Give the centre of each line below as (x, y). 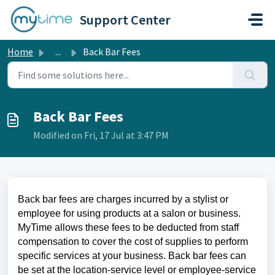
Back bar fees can (207, 256)
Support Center (126, 20)
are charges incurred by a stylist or (153, 199)
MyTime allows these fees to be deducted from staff (128, 227)
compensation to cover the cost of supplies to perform (133, 242)
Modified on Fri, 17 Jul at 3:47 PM (101, 135)
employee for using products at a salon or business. (129, 213)
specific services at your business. (93, 256)
